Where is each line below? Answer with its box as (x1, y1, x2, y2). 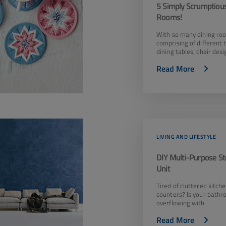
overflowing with (156, 198, 205, 208)
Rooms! (156, 11, 183, 24)
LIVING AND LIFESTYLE (156, 133, 216, 141)
